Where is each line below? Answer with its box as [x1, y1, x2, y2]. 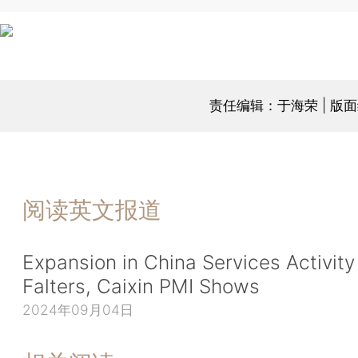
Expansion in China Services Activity [22, 249, 355, 274]
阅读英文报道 [22, 196, 161, 225]
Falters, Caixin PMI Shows [22, 273, 260, 298]
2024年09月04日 [22, 301, 133, 319]
